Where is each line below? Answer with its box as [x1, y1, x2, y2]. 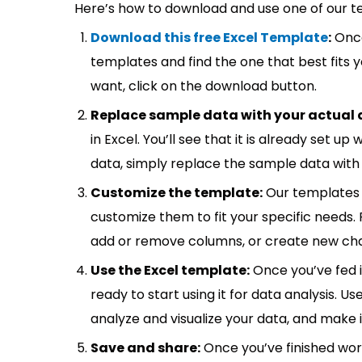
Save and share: [90, 339, 200, 357]
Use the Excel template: [90, 261, 250, 280]
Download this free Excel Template [90, 28, 328, 47]
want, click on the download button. [90, 77, 317, 95]
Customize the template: [90, 183, 263, 202]
